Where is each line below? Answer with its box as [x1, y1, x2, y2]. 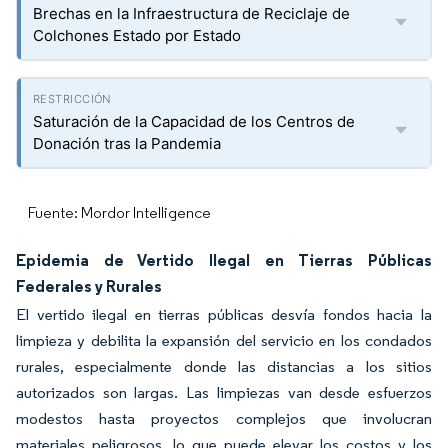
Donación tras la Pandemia [33, 134, 221, 153]
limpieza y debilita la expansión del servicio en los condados [16, 331, 432, 350]
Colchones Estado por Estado [33, 26, 241, 45]
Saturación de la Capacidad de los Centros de [33, 112, 355, 131]
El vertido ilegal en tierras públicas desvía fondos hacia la [16, 305, 432, 324]
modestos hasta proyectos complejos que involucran [16, 409, 432, 428]
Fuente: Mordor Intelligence [28, 203, 211, 222]
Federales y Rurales [16, 276, 162, 296]
